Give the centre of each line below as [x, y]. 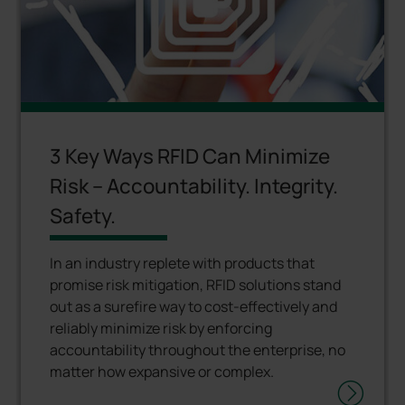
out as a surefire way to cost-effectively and [193, 306]
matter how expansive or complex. [161, 371]
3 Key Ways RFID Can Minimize [189, 156]
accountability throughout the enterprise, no [197, 349]
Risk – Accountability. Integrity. [193, 186]
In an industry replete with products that [182, 263]
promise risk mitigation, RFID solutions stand [195, 284]
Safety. [82, 216]
